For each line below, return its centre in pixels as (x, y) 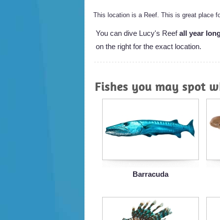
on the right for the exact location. (149, 46)
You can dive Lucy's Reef (137, 33)
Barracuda (151, 174)
